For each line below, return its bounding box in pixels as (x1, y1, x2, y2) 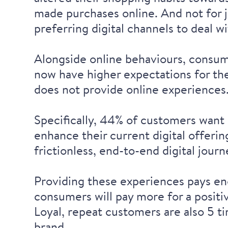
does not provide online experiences (34, 80, 226, 97)
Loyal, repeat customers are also (34, 203, 208, 219)
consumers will (34, 187, 116, 204)
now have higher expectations (34, 65, 192, 82)
